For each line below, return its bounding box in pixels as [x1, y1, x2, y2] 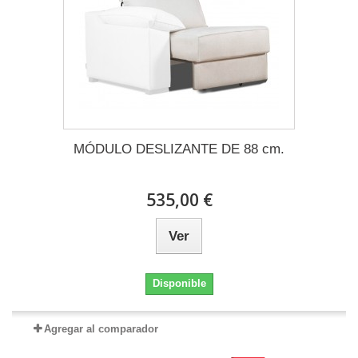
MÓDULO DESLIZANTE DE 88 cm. [74, 141, 284, 157]
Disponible [152, 276, 206, 289]
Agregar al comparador [43, 322, 158, 335]
